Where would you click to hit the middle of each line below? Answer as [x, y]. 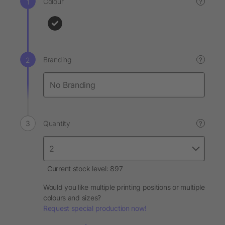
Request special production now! [95, 208]
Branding [57, 60]
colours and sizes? [72, 198]
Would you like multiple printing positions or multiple [124, 187]
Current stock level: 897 [85, 168]
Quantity [57, 123]
